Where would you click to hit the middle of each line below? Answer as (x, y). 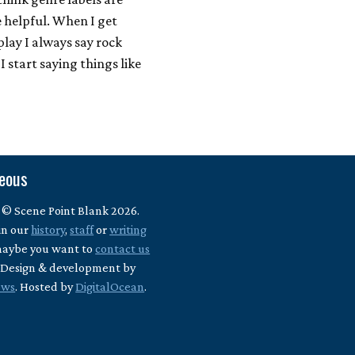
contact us (123, 249)
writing (128, 230)
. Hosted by (46, 287)
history (48, 230)
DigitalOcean (110, 287)
